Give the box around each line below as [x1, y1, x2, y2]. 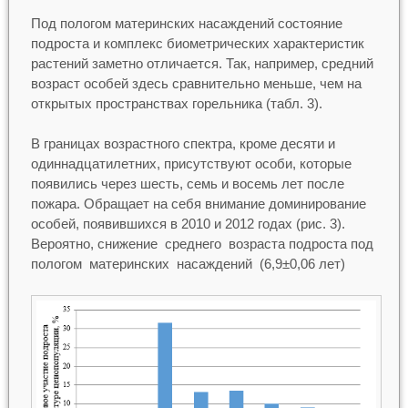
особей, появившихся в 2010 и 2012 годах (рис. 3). [30, 216, 345, 231]
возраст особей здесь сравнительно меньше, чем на [30, 75, 362, 91]
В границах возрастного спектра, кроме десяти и [30, 136, 335, 151]
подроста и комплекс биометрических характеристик [30, 35, 364, 51]
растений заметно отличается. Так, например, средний [30, 55, 373, 71]
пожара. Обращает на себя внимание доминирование [30, 196, 366, 211]
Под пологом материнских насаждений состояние [30, 15, 342, 31]
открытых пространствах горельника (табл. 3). [30, 95, 322, 111]
